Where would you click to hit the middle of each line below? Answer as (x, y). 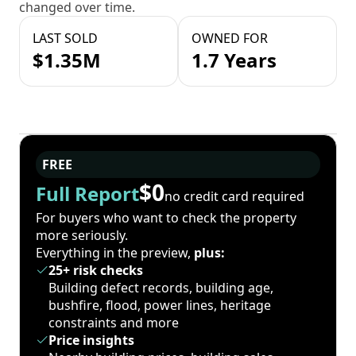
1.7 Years (234, 60)
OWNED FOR (230, 39)
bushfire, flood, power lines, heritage (160, 306)
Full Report (87, 194)
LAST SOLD (65, 39)
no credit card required (234, 196)
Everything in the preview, (115, 253)
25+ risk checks (96, 271)
